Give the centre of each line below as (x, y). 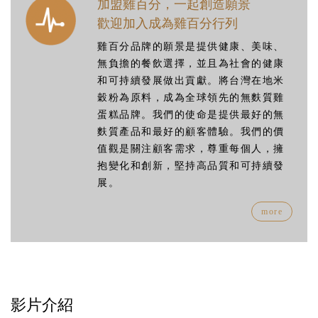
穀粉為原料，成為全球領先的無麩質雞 (191, 98)
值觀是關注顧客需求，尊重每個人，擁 (191, 149)
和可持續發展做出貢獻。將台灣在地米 (191, 81)
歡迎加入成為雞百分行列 (168, 23)
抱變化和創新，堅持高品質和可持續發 (191, 166)
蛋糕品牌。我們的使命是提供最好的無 (191, 115)
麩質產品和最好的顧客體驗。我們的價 (191, 132)
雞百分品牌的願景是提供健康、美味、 (191, 47)
